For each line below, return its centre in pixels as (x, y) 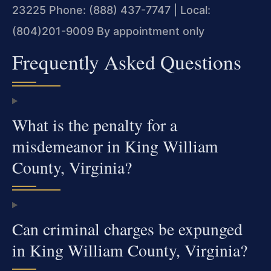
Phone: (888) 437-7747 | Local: (128, 10)
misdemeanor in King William (115, 146)
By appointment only (149, 31)
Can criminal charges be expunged (127, 229)
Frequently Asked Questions (127, 62)
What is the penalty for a (95, 125)
